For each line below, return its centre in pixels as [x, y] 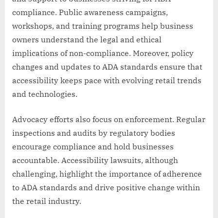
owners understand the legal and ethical [87, 40]
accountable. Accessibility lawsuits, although [95, 160]
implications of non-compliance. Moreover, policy [103, 53]
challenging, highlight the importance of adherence [107, 174]
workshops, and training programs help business [103, 26]
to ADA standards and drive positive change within [106, 188]
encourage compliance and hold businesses [93, 147]
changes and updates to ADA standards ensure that [107, 67]
